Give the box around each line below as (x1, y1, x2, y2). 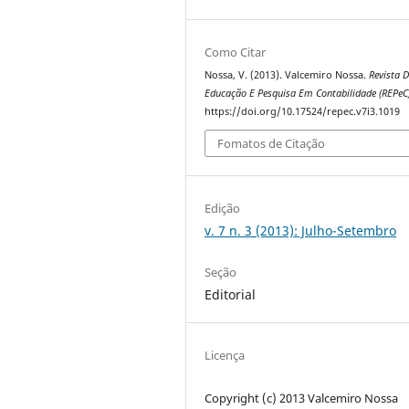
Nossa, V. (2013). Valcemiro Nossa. (204, 68, 370, 81)
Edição (204, 200, 241, 217)
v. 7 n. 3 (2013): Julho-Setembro (204, 222, 397, 240)
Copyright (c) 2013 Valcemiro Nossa (204, 390, 399, 407)
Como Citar (204, 43, 267, 60)
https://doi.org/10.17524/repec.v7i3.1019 (204, 104, 401, 118)
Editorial (204, 286, 257, 304)
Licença (204, 347, 246, 364)
